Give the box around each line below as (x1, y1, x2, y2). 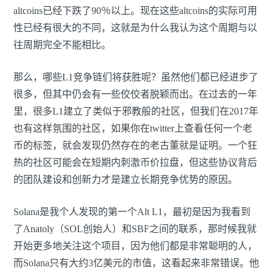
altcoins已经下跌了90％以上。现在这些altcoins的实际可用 (13, 5, 257, 16)
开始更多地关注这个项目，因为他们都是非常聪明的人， (13, 241, 257, 252)
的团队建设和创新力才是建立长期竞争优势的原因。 (13, 174, 238, 185)
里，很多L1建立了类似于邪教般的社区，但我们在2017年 (13, 106, 258, 117)
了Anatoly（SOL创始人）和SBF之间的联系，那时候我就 (13, 224, 257, 235)
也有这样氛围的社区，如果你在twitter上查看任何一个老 (13, 123, 252, 134)
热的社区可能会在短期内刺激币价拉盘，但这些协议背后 (13, 157, 257, 168)
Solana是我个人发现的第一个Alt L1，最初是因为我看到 (13, 207, 250, 218)
